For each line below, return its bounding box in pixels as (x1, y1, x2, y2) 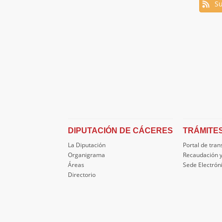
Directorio (68, 170, 96, 179)
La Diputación (68, 141, 106, 149)
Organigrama (68, 151, 105, 159)
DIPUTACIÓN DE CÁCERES (68, 126, 173, 135)
